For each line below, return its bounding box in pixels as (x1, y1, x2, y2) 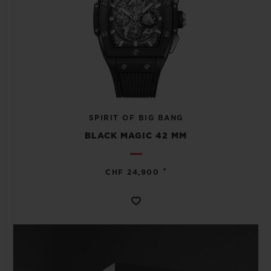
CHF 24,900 (105, 168, 160, 176)
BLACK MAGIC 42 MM (85, 131, 187, 140)
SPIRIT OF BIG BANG (88, 114, 183, 122)
